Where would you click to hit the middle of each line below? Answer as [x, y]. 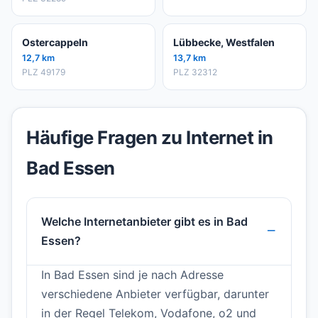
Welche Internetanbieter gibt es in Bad [144, 222]
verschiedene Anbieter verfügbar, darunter [155, 294]
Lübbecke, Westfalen [224, 43]
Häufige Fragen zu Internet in [150, 138]
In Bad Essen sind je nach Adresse [132, 275]
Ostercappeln [55, 43]
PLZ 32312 [195, 72]
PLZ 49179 [44, 72]
